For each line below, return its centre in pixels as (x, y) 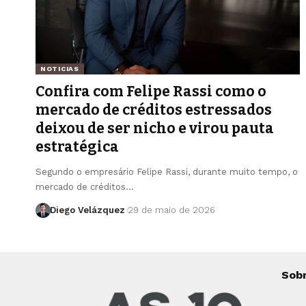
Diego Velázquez (87, 210)
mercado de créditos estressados (154, 110)
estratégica (77, 147)
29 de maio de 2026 (171, 210)
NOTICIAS (60, 68)
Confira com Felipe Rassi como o (151, 91)
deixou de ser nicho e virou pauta (155, 128)
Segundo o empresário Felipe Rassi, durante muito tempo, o (167, 171)
